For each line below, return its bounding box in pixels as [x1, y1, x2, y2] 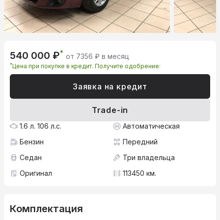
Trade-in [91, 105, 129, 115]
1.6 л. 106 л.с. [20, 122, 61, 131]
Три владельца [123, 153, 175, 162]
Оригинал [20, 169, 52, 178]
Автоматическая [123, 122, 180, 131]
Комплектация [10, 203, 83, 215]
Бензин [20, 137, 44, 146]
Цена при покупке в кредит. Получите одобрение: [12, 62, 161, 70]
